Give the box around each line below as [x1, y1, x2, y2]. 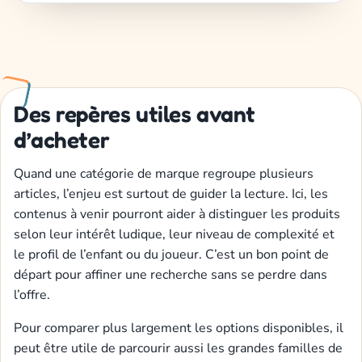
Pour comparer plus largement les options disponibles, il [14, 318, 343, 337]
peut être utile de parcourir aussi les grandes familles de [14, 339, 343, 357]
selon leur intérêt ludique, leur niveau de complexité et [14, 225, 335, 243]
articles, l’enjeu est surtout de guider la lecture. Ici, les [14, 184, 328, 203]
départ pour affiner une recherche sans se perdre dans [14, 265, 327, 284]
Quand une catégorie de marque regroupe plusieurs [14, 164, 314, 183]
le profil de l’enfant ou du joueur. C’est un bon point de [14, 245, 329, 263]
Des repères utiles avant [14, 99, 255, 128]
